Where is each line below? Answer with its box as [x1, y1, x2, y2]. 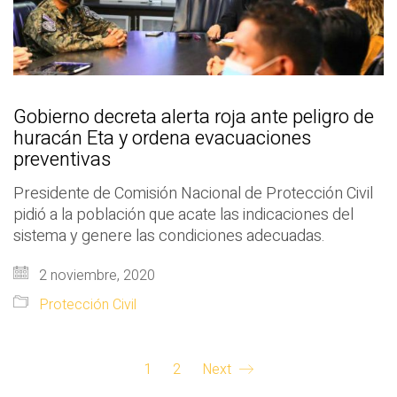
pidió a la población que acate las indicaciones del [13, 203, 354, 227]
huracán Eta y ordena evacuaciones [13, 124, 311, 152]
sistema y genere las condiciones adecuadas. [13, 224, 325, 248]
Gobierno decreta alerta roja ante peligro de [13, 103, 374, 131]
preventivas [13, 145, 111, 174]
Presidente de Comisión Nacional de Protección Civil [13, 182, 373, 206]
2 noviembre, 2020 [35, 265, 155, 286]
